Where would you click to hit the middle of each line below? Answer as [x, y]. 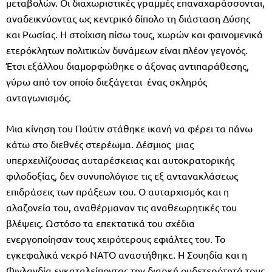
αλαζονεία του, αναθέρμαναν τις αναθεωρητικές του [121, 207]
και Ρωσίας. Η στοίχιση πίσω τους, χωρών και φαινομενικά [134, 34]
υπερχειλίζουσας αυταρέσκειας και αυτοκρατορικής [120, 159]
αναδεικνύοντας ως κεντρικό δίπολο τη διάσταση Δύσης [128, 18]
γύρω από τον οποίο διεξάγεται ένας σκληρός [107, 81]
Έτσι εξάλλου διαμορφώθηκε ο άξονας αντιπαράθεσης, [127, 65]
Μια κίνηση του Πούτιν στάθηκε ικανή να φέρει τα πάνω [129, 128]
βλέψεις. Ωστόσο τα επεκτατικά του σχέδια [102, 223]
